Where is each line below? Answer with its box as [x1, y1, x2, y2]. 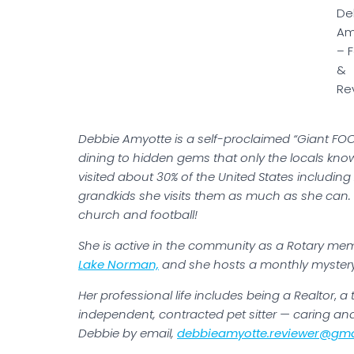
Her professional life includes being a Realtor [78, 287, 334, 304]
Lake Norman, [78, 256, 159, 273]
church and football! [78, 206, 198, 224]
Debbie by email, [78, 325, 177, 342]
